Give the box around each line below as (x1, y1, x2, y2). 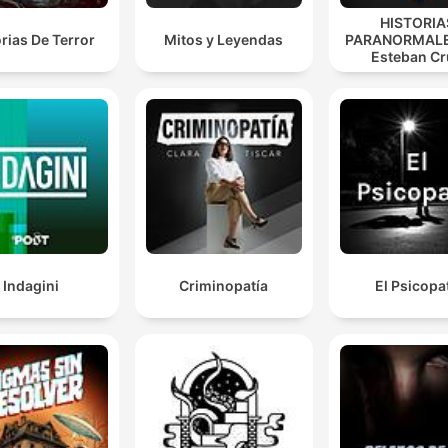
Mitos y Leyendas (164, 30, 284, 48)
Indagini (2, 276, 59, 294)
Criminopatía (179, 276, 269, 294)
